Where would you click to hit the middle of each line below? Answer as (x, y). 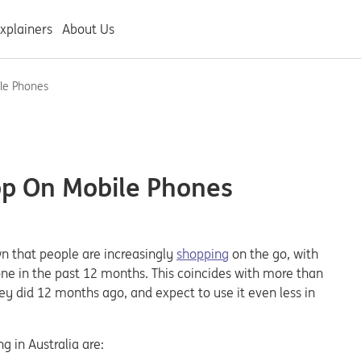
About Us (88, 29)
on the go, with (274, 254)
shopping (203, 254)
